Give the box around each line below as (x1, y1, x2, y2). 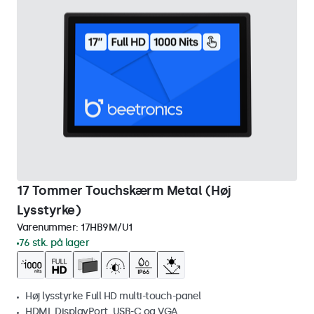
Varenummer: (17, 221, 81, 233)
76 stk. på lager (19, 237, 89, 249)
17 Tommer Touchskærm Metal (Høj (17, 183, 231, 198)
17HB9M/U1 (81, 221, 132, 233)
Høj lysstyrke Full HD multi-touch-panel (25, 290, 201, 302)
